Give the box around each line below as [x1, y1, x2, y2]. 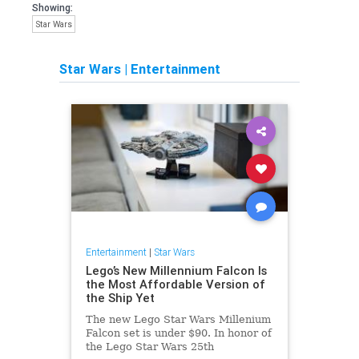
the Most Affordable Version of [85, 276, 265, 292]
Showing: [32, 2, 73, 14]
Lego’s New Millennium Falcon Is [85, 262, 267, 278]
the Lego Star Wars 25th [85, 340, 214, 353]
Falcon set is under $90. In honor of [85, 326, 272, 339]
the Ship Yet [85, 289, 155, 305]
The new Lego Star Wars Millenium [85, 313, 271, 325]
